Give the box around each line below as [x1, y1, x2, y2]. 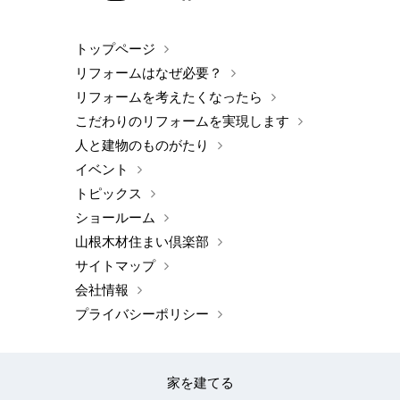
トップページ [75, 41, 155, 57]
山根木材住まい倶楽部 [75, 234, 209, 250]
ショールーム [75, 210, 155, 226]
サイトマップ [75, 258, 155, 274]
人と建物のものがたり [75, 137, 209, 154]
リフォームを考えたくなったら [75, 89, 262, 105]
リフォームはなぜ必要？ [75, 65, 222, 81]
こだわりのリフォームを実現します [75, 113, 289, 129]
